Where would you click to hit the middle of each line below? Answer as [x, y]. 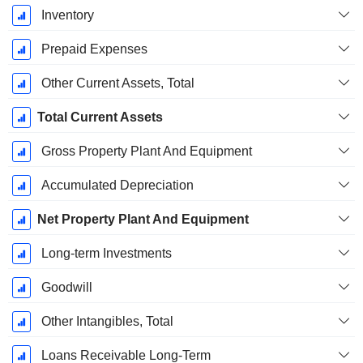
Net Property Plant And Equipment [143, 220]
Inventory [67, 15]
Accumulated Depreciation [117, 186]
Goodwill [66, 288]
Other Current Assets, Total [117, 83]
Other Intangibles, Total [107, 322]
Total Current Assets [100, 117]
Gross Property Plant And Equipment [146, 152]
